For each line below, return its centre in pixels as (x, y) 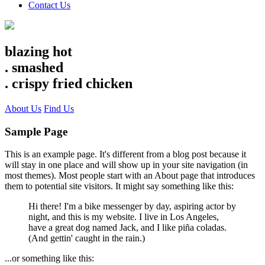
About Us (23, 108)
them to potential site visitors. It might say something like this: (119, 186)
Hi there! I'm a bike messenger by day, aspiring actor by (132, 206)
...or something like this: (49, 258)
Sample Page (36, 131)
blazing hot (38, 51)
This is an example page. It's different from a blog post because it (125, 154)
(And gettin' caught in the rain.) (87, 238)
